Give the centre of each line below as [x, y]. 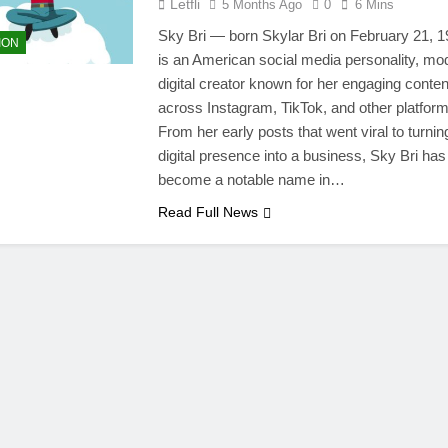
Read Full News [207, 212]
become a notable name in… [251, 180]
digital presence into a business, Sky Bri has [301, 156]
